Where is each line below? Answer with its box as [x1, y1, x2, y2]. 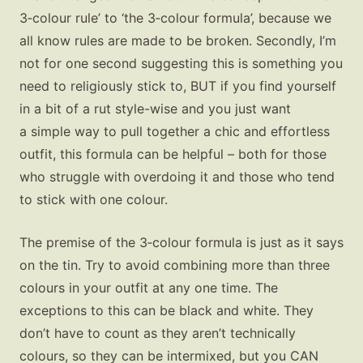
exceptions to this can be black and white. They [19, 302, 314, 319]
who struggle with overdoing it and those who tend [19, 168, 335, 185]
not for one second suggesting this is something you [19, 54, 343, 71]
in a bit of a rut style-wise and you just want [19, 100, 291, 117]
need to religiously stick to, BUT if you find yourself [19, 77, 336, 94]
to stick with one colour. [19, 190, 168, 207]
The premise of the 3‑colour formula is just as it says [19, 234, 344, 251]
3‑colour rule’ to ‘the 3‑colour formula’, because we [19, 9, 331, 26]
